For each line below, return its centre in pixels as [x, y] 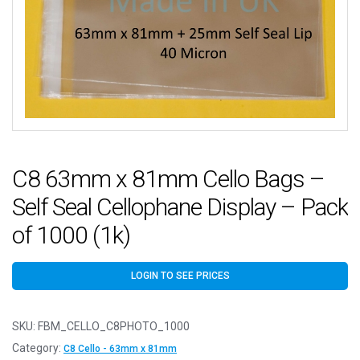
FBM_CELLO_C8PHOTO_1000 [114, 327]
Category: [38, 348]
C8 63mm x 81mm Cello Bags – [168, 179]
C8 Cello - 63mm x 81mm [120, 349]
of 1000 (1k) [71, 235]
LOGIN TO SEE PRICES [180, 276]
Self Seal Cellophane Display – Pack [180, 207]
